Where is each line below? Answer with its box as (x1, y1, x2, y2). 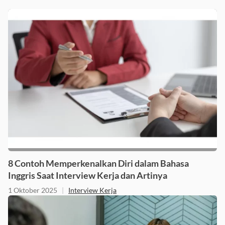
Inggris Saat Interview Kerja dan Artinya (8, 169, 167, 181)
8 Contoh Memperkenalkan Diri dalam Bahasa (8, 157, 189, 169)
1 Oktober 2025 (8, 185, 57, 194)
